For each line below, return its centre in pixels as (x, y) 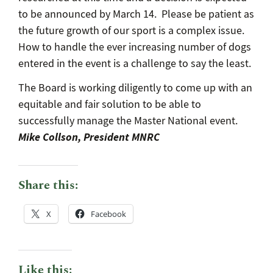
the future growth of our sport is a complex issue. (131, 30)
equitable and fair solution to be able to (109, 104)
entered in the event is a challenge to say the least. (134, 63)
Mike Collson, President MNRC (89, 137)
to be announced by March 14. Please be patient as (136, 14)
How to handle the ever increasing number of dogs (134, 47)
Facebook (108, 214)
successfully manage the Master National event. (128, 121)
